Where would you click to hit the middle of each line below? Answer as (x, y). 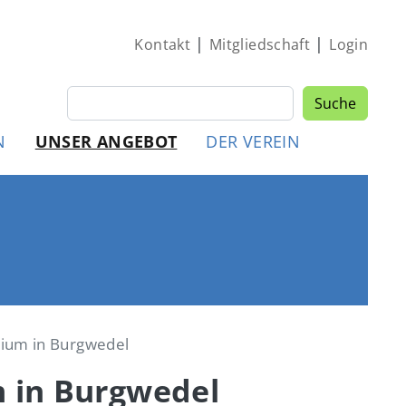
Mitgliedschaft (260, 44)
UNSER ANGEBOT (106, 141)
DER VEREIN (253, 141)
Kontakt (162, 44)
